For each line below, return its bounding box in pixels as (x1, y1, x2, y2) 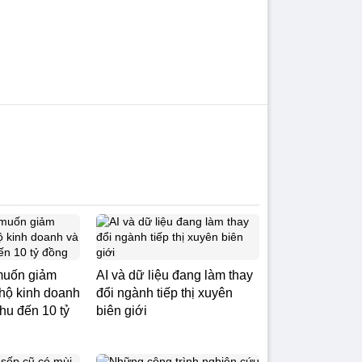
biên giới (96, 304, 147, 318)
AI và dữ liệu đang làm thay (96, 268, 253, 282)
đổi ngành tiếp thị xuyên (96, 286, 233, 300)
